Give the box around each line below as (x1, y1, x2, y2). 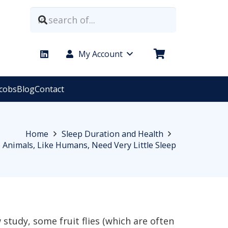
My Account (78, 48, 123, 60)
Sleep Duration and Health (61, 128, 163, 139)
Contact (35, 83, 64, 95)
